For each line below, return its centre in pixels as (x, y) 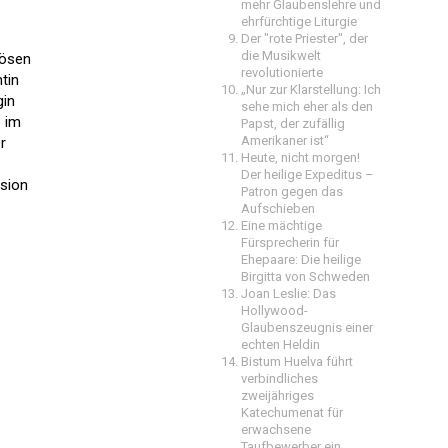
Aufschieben (278, 208)
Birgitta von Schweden (305, 276)
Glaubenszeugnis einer (307, 327)
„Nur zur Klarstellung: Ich (311, 89)
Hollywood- (274, 310)
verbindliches (279, 378)
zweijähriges (277, 395)
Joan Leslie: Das (288, 293)
